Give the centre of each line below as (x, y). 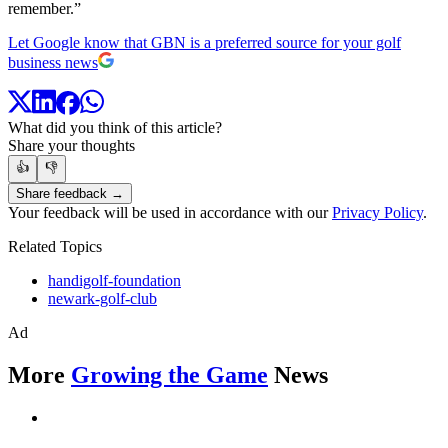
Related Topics (55, 247)
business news (53, 62)
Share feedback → (70, 194)
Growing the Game (169, 375)
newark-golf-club (102, 299)
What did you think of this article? (115, 128)
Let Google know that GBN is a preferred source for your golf (204, 42)
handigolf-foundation (114, 281)
